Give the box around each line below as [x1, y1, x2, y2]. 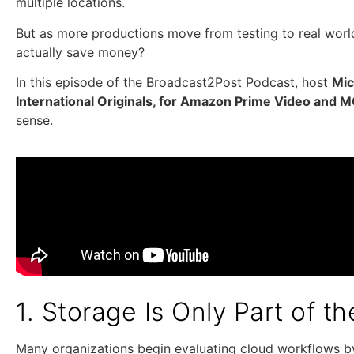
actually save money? [16, 43, 145, 60]
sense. [16, 112, 53, 129]
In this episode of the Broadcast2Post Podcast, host [16, 74, 332, 91]
